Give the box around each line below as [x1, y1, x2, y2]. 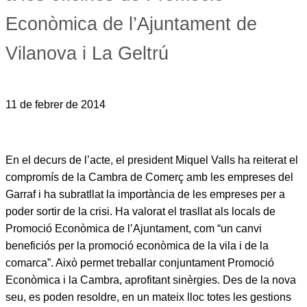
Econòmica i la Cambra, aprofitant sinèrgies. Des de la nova [5, 274, 296, 286]
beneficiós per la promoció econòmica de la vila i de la [5, 240, 269, 251]
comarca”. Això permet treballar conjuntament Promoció [5, 257, 274, 269]
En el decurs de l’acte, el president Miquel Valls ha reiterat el [5, 154, 298, 166]
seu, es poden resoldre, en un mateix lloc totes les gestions [5, 291, 291, 303]
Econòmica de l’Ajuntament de [5, 14, 257, 34]
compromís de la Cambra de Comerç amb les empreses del [5, 171, 293, 183]
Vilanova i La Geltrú [5, 43, 169, 64]
